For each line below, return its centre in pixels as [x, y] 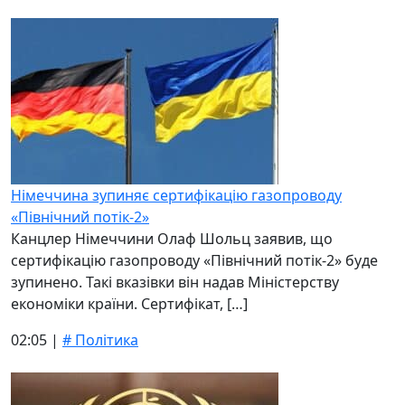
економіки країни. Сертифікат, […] [129, 304]
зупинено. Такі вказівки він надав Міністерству [175, 282]
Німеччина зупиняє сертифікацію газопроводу [176, 195]
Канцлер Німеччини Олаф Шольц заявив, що [172, 239]
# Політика [100, 340]
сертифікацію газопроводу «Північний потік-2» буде [194, 260]
